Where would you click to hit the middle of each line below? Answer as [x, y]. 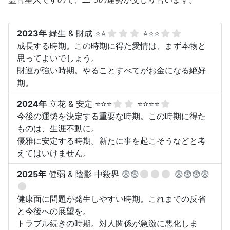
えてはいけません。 [54, 153]
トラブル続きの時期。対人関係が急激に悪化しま [107, 224]
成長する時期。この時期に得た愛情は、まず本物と [111, 46]
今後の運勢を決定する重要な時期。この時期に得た [111, 116]
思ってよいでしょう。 [58, 58]
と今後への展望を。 [54, 211]
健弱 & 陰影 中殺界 [84, 174]
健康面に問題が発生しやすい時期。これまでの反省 [111, 199]
